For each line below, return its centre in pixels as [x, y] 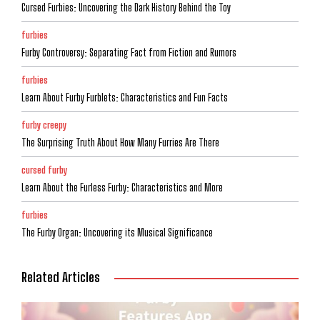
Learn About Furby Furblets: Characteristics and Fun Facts [125, 98]
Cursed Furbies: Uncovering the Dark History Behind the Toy [126, 8]
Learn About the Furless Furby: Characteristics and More [122, 188]
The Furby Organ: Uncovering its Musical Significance [117, 233]
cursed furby [44, 170]
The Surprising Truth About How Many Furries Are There [120, 143]
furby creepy [44, 125]
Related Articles [61, 277]
